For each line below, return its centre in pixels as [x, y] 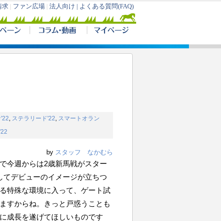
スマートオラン [79, 118]
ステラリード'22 [34, 118]
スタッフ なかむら [84, 152]
